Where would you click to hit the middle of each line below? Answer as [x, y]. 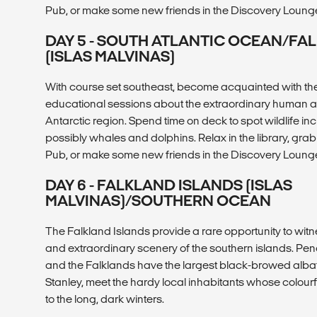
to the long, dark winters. [105, 299]
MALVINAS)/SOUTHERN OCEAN [158, 200]
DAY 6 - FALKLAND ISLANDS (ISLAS [169, 185]
